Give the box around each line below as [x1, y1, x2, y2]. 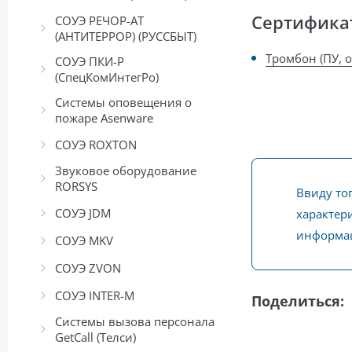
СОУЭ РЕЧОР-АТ [55, 13, 144, 29]
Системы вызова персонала [55, 313, 214, 330]
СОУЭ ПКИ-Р [55, 53, 124, 70]
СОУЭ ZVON [55, 259, 121, 276]
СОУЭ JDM [55, 204, 111, 221]
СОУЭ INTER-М [55, 287, 134, 303]
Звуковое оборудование [55, 163, 196, 179]
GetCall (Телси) [55, 329, 136, 346]
